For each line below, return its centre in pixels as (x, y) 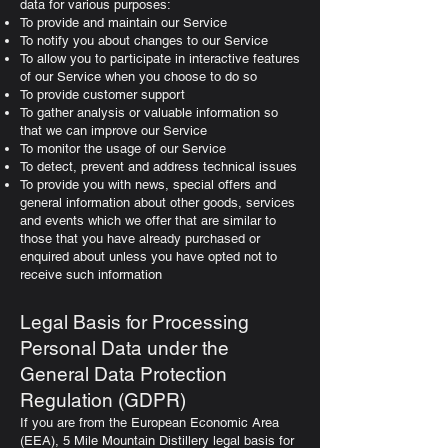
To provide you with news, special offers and (148, 184)
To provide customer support (102, 94)
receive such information (91, 274)
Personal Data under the (124, 348)
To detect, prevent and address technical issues (158, 166)
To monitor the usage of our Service (123, 148)
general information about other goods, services (157, 202)
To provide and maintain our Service (123, 22)
